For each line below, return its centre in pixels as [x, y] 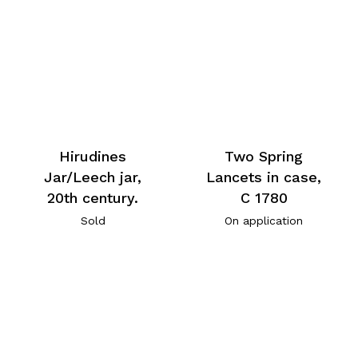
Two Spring [264, 157]
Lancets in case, [264, 177]
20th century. [93, 198]
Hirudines [93, 157]
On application [264, 221]
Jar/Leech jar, [93, 177]
